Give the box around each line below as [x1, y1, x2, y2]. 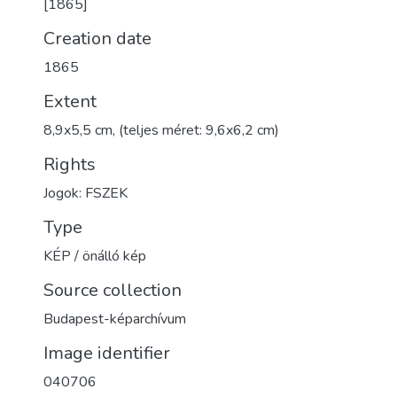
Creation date [43, 27, 152, 51]
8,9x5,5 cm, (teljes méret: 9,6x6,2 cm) [43, 121, 279, 140]
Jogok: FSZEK [43, 183, 128, 203]
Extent [43, 90, 97, 113]
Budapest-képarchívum [43, 309, 186, 329]
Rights [43, 152, 96, 176]
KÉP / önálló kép [43, 246, 146, 266]
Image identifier [43, 341, 170, 365]
